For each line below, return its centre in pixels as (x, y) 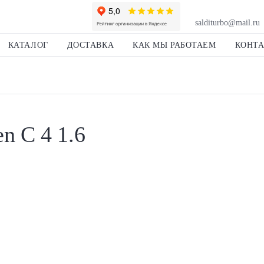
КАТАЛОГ (28, 45)
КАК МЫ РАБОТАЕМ (174, 45)
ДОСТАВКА (90, 45)
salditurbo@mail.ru (227, 23)
